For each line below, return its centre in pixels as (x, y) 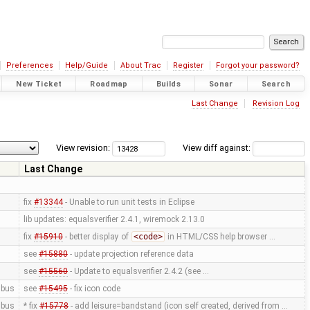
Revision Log (276, 103)
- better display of (97, 237)
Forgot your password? (257, 65)
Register (189, 65)
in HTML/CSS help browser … (220, 237)
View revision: (83, 148)
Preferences (29, 65)
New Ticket (39, 84)
